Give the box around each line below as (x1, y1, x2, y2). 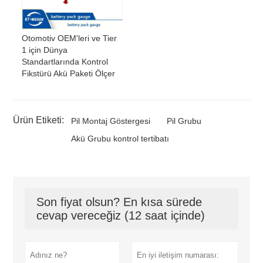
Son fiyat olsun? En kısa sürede (36, 195, 203, 209)
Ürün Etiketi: (13, 115, 65, 126)
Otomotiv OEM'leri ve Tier (22, 33, 117, 43)
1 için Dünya (22, 45, 68, 55)
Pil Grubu (167, 116, 202, 126)
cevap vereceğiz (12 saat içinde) (36, 209, 205, 222)
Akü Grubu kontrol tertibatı (71, 134, 170, 144)
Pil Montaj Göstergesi (71, 116, 151, 126)
